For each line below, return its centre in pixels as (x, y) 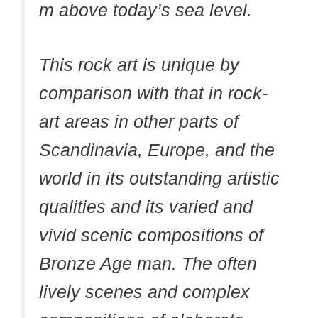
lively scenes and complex (144, 292)
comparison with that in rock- (153, 93)
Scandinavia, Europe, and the (157, 150)
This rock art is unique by (139, 65)
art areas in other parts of (139, 122)
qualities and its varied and (146, 207)
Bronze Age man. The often (148, 264)
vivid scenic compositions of (151, 235)
